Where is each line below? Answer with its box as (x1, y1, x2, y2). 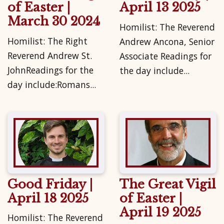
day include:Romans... (7, 78, 96, 90)
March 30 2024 (7, 14, 100, 29)
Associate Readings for (119, 49, 211, 62)
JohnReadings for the (7, 63, 93, 76)
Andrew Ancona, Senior (119, 35, 214, 47)
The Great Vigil (119, 176, 216, 191)
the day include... (119, 64, 189, 76)
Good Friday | (7, 176, 92, 191)
